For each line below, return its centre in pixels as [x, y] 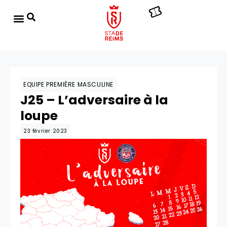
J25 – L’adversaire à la [94, 100]
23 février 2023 [45, 131]
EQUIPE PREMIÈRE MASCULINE [68, 84]
